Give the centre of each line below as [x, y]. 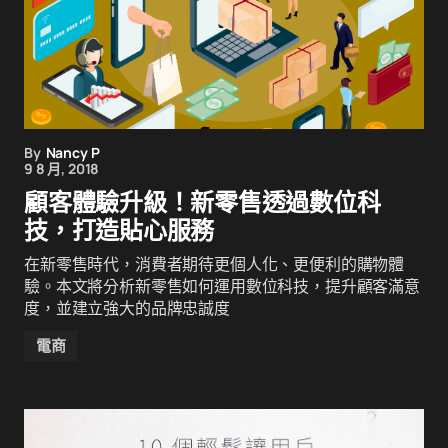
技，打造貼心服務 [119, 230]
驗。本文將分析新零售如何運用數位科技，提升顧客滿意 [222, 286]
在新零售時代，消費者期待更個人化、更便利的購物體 [214, 264]
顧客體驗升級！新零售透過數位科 [202, 202]
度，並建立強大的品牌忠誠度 [127, 308]
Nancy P [72, 152]
